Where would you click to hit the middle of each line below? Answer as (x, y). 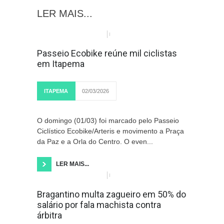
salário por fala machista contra (99, 205)
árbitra (49, 215)
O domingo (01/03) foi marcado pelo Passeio (108, 120)
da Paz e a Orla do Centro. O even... (95, 141)
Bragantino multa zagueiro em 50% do (111, 194)
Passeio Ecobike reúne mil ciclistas (107, 53)
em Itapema (61, 64)
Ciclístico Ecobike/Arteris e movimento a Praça (110, 131)
